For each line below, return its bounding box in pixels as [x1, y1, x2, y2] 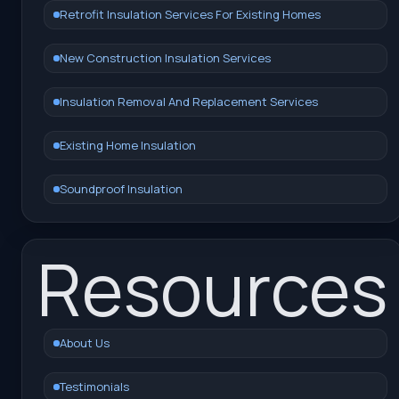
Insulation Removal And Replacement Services [60, 93, 318, 110]
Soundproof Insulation [60, 180, 183, 197]
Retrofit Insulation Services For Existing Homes [60, 5, 321, 22]
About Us [60, 334, 110, 351]
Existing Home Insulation [60, 136, 196, 153]
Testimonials [60, 378, 129, 395]
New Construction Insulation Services [60, 49, 271, 66]
